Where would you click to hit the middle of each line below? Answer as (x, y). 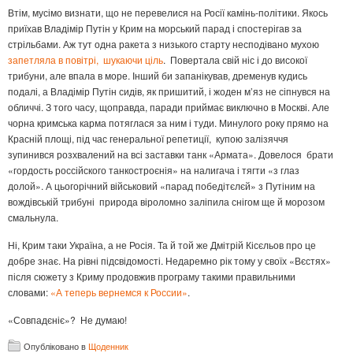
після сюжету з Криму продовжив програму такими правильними (152, 277)
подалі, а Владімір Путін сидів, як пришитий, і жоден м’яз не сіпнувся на (169, 91)
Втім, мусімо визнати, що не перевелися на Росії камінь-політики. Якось (168, 13)
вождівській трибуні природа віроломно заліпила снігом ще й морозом (166, 202)
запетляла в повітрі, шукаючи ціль (85, 60)
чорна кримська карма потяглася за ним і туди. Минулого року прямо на (168, 123)
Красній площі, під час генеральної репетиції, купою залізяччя (148, 139)
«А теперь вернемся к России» (119, 292)
